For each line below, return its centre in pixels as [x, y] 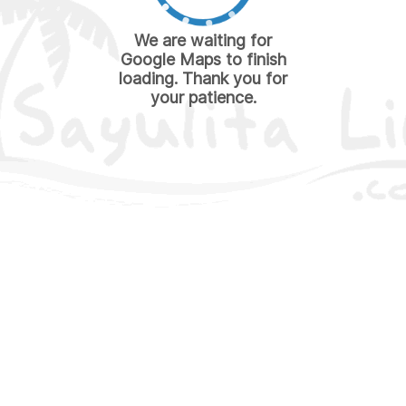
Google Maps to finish [203, 60]
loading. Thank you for [203, 79]
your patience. [203, 98]
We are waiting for [203, 41]
